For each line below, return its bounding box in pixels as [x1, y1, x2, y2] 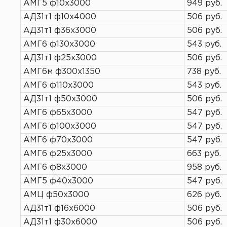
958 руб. [187, 164, 221, 171]
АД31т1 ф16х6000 [23, 205, 95, 212]
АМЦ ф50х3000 [23, 191, 89, 199]
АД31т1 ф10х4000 [23, 13, 96, 21]
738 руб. [187, 68, 221, 75]
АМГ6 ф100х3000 [23, 123, 96, 130]
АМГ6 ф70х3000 [23, 136, 93, 144]
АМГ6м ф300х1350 [23, 68, 100, 75]
